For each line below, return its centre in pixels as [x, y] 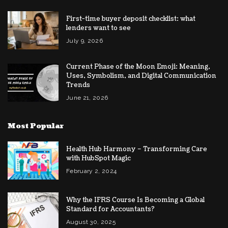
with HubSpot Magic [98, 158]
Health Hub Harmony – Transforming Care [137, 149]
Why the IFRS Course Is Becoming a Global [135, 200]
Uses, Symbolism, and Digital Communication [141, 76]
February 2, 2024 [92, 171]
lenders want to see [98, 28]
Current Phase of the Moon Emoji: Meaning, [138, 66]
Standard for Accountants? [110, 209]
